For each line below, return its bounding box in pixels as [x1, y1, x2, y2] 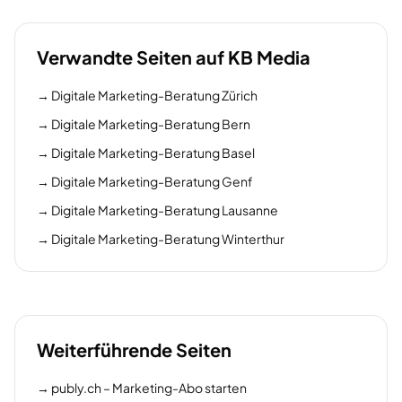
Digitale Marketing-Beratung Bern [51, 116, 250, 132]
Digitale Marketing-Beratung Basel [51, 144, 255, 161]
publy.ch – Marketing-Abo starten [51, 380, 247, 396]
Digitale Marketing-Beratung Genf [51, 173, 253, 189]
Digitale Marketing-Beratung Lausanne [51, 202, 278, 218]
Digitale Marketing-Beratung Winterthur [51, 231, 284, 247]
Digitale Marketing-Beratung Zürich [51, 87, 258, 103]
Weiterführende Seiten [37, 338, 232, 361]
